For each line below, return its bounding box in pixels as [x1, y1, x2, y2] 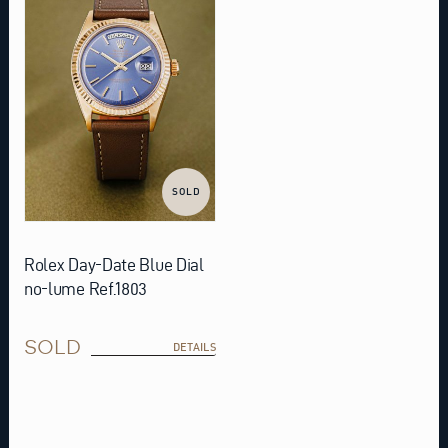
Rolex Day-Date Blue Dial [23, 254, 204, 274]
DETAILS [172, 339, 216, 354]
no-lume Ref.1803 [23, 278, 148, 298]
